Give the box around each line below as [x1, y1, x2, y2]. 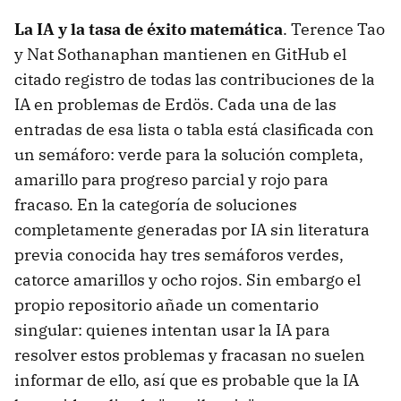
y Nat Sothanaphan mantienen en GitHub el [14, 43, 346, 64]
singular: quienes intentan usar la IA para [14, 319, 330, 340]
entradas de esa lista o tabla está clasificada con [14, 118, 374, 140]
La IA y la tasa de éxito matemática [14, 18, 283, 39]
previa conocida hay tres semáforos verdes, [14, 243, 344, 265]
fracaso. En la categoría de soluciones [14, 193, 297, 215]
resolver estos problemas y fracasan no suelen [14, 344, 365, 365]
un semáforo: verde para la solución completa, [14, 143, 363, 165]
